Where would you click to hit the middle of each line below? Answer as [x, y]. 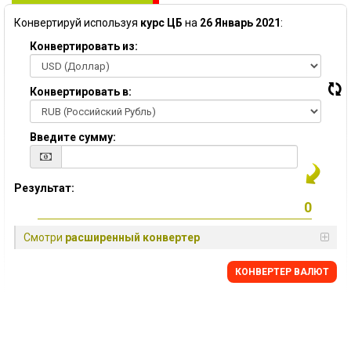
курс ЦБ [161, 23]
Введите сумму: [73, 137]
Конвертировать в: [81, 92]
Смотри [44, 237]
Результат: [44, 188]
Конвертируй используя [77, 23]
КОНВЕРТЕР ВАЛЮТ [282, 272]
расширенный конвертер [132, 237]
